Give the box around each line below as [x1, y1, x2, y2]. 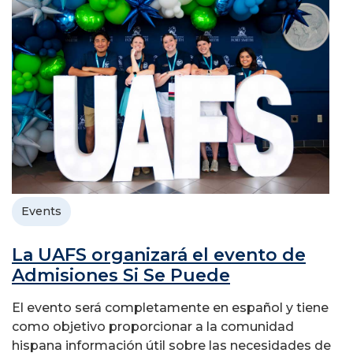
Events [21, 203, 61, 218]
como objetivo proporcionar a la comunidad [12, 318, 294, 334]
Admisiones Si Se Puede [12, 264, 230, 286]
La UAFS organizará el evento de [12, 243, 306, 266]
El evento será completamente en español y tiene [12, 299, 329, 315]
